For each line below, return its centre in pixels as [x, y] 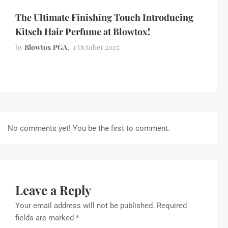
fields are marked [46, 218]
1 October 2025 [96, 47]
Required [172, 206]
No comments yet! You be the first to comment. [89, 129]
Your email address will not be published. [85, 206]
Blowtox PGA [46, 47]
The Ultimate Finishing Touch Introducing [104, 18]
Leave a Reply [53, 190]
